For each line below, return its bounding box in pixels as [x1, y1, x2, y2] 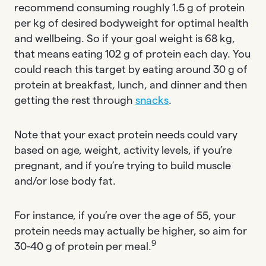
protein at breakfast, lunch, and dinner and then [14, 79, 247, 90]
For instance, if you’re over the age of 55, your [14, 210, 236, 221]
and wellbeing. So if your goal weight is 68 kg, [14, 33, 235, 44]
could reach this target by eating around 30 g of [14, 64, 248, 75]
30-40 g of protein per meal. [14, 240, 151, 252]
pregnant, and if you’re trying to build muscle [14, 160, 231, 171]
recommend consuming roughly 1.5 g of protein [14, 2, 245, 13]
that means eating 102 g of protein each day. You [14, 48, 251, 59]
